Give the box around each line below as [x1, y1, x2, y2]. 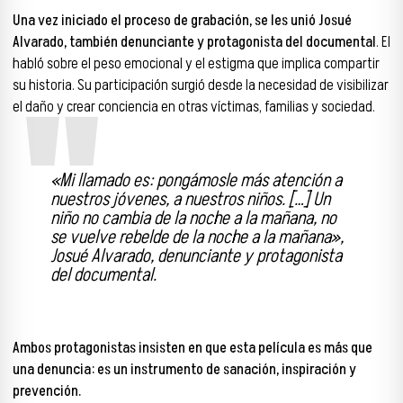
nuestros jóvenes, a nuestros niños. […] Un [50, 185, 330, 212]
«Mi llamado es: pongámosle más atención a [50, 166, 342, 193]
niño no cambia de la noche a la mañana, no [50, 204, 336, 231]
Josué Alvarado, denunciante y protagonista [50, 242, 342, 269]
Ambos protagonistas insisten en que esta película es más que [13, 336, 372, 359]
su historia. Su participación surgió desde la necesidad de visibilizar [13, 74, 389, 96]
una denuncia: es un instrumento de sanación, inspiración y [13, 358, 356, 381]
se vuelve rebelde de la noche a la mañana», [50, 223, 344, 250]
